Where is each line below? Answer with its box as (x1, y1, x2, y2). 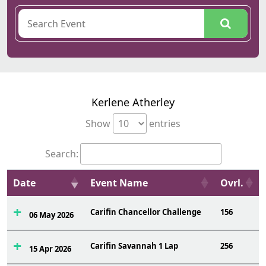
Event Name (90, 176, 148, 189)
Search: (45, 147, 78, 160)
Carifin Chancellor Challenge (90, 207, 201, 217)
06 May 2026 (28, 210, 74, 220)
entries (147, 117, 180, 130)
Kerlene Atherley (91, 95, 175, 109)
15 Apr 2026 (28, 243, 71, 254)
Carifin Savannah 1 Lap (90, 240, 178, 251)
